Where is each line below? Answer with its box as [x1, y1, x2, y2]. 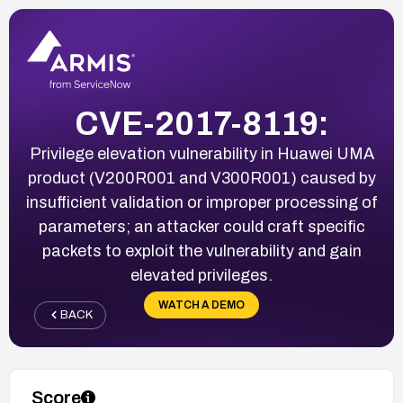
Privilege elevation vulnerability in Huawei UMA [29, 144, 374, 163]
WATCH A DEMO [158, 298, 245, 311]
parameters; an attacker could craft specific [38, 217, 365, 236]
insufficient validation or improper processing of [25, 193, 378, 211]
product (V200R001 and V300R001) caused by [27, 168, 376, 187]
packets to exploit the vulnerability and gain [41, 241, 362, 260]
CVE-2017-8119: [74, 105, 329, 142]
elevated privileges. [130, 265, 273, 284]
